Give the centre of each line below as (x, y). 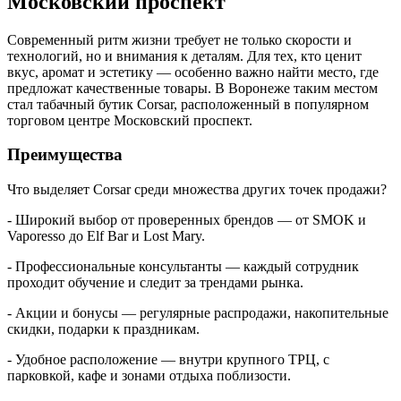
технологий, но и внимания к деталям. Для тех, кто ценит (184, 55)
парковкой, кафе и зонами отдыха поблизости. (149, 376)
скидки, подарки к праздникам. (103, 329)
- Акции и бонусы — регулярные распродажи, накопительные (198, 313)
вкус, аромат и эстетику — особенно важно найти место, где (193, 72)
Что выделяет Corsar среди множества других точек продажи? (197, 190)
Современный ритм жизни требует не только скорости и (179, 39)
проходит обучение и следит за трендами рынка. (155, 283)
